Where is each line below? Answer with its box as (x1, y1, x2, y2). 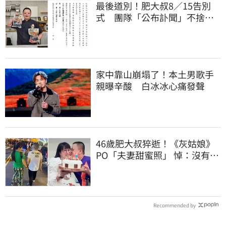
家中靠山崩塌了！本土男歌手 (96, 68, 214, 81)
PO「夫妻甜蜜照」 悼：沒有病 (96, 148, 219, 162)
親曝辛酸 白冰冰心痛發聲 (96, 79, 205, 93)
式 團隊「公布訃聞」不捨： (96, 10, 214, 24)
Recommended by (153, 201, 197, 209)
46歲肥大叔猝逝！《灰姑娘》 (96, 137, 215, 150)
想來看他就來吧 (96, 22, 159, 35)
